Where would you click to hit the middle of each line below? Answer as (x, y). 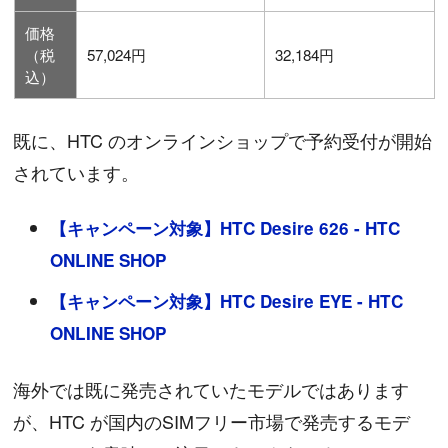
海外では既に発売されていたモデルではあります (211, 388)
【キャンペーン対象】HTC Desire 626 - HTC (225, 227)
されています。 (76, 171)
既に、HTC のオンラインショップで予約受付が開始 (223, 139)
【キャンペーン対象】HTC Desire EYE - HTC (227, 300)
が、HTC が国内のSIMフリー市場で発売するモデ (212, 420)
